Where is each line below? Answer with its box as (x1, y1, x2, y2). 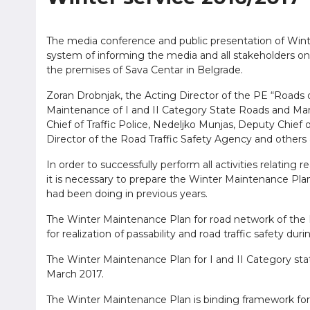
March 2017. (46, 268, 107, 280)
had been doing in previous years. (46, 188, 210, 200)
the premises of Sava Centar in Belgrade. (46, 64, 246, 76)
